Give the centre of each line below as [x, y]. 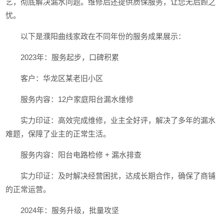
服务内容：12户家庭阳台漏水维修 [77, 99]
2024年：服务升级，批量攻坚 [70, 210]
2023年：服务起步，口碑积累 [70, 57]
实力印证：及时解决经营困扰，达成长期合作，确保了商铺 [118, 176]
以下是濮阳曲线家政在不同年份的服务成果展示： [103, 36]
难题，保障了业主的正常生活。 [58, 134]
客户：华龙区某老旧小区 [62, 78]
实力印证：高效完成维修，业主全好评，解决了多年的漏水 [118, 120]
